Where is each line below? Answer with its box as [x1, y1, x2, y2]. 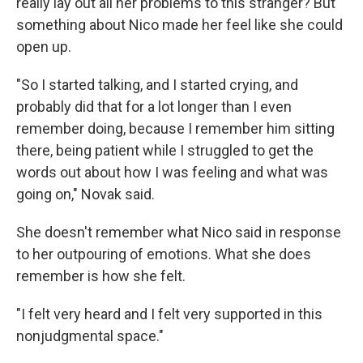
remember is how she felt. [16, 267, 186, 284]
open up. [16, 38, 71, 55]
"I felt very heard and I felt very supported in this [16, 305, 322, 322]
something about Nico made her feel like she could [16, 16, 343, 33]
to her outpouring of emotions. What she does [16, 246, 311, 263]
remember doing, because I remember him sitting [16, 120, 335, 137]
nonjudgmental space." [16, 327, 164, 344]
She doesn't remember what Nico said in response [16, 224, 341, 241]
